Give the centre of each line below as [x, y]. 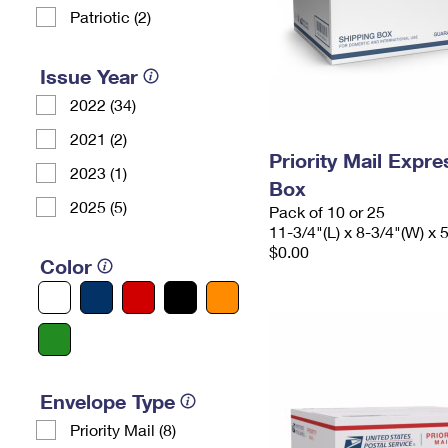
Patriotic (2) [110, 16]
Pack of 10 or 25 [327, 211]
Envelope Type [107, 401]
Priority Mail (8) [123, 429]
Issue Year [89, 76]
